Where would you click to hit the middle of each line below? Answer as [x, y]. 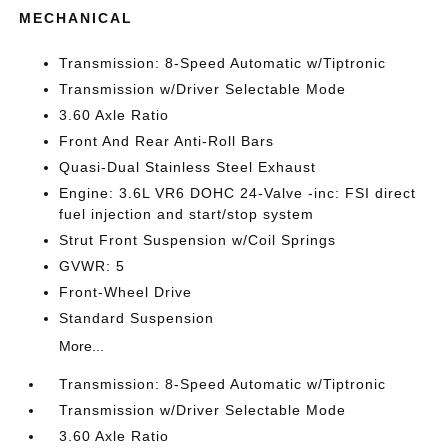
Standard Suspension [137, 317]
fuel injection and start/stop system [187, 213]
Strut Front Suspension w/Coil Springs [198, 239]
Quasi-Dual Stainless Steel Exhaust [188, 166]
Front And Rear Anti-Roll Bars [167, 140]
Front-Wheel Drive [126, 291]
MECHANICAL [76, 17]
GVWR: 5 [92, 265]
